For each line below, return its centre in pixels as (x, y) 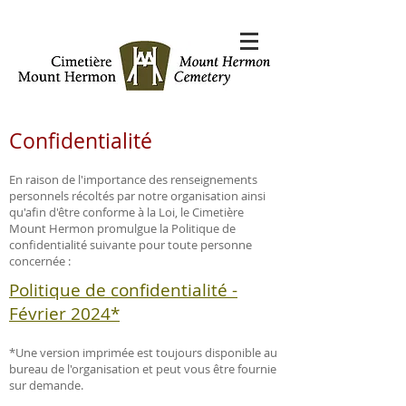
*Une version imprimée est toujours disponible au (143, 353)
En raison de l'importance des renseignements (133, 179)
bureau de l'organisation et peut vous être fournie (143, 369)
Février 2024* (64, 314)
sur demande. (46, 385)
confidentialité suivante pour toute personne (130, 245)
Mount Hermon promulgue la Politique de (122, 228)
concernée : (40, 261)
